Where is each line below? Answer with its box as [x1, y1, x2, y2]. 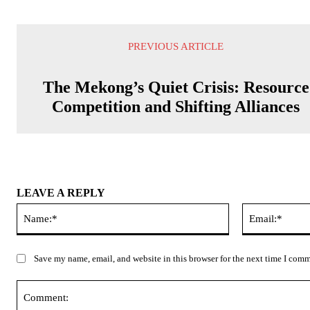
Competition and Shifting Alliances [52, 98, 300, 116]
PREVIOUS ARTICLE [128, 41, 224, 52]
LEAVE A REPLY [17, 187, 105, 199]
